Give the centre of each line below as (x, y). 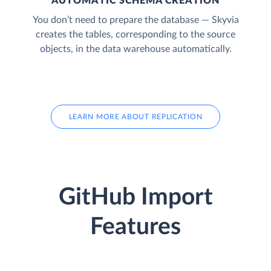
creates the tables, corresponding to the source (135, 34)
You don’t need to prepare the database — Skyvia (135, 20)
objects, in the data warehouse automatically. (135, 49)
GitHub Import (135, 198)
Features (135, 227)
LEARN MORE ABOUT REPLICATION (135, 116)
